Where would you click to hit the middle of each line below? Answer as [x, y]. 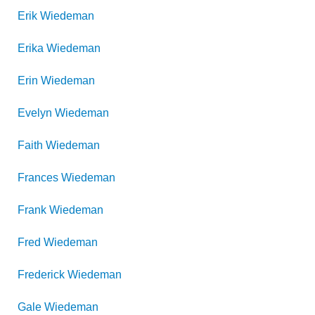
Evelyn [35, 113]
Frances [38, 178]
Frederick [41, 275]
